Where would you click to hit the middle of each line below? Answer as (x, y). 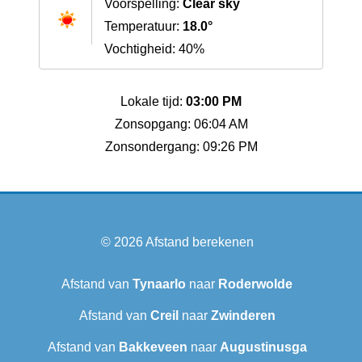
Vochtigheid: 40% (154, 49)
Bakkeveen (153, 347)
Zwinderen (243, 316)
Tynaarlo (159, 284)
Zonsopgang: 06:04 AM (181, 124)
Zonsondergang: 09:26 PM (181, 147)
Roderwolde (255, 284)
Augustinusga (263, 347)
